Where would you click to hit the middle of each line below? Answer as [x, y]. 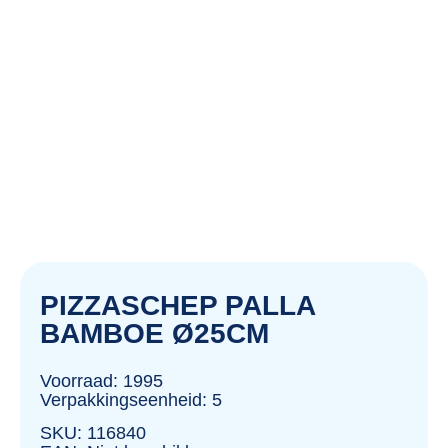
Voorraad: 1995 [101, 380]
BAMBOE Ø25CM [154, 333]
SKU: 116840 [93, 433]
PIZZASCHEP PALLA [177, 305]
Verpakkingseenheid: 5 [131, 399]
